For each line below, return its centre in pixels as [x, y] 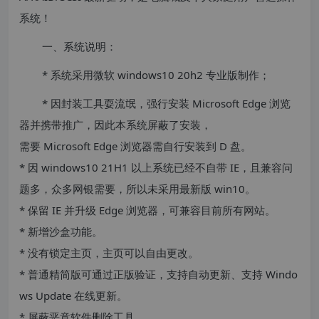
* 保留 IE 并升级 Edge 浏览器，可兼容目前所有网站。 [147, 210]
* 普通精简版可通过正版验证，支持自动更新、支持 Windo [158, 274]
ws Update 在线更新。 [73, 296]
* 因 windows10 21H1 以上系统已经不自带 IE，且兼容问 [156, 167]
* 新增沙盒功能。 [61, 231]
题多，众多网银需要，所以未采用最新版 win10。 [137, 189]
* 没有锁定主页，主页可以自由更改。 [109, 253]
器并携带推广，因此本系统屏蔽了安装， [115, 125]
